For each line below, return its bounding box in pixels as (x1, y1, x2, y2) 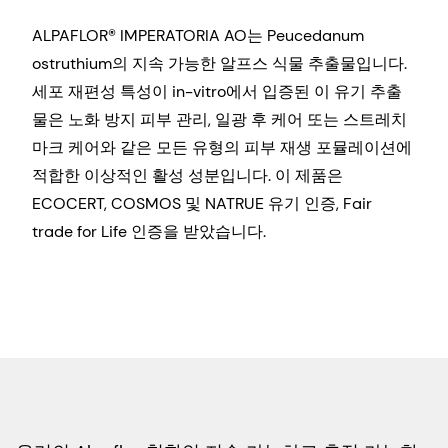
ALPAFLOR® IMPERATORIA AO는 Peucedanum (32, 24, 364, 46)
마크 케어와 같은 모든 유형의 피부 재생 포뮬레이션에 (32, 136, 412, 158)
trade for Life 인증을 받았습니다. (32, 220, 266, 242)
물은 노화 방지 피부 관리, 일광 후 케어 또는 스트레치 (32, 108, 407, 130)
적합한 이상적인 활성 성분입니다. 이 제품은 (32, 164, 343, 186)
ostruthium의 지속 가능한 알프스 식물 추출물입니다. (32, 52, 407, 74)
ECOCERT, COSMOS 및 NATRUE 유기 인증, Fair (32, 192, 372, 214)
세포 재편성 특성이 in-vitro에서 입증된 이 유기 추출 (32, 80, 402, 102)
